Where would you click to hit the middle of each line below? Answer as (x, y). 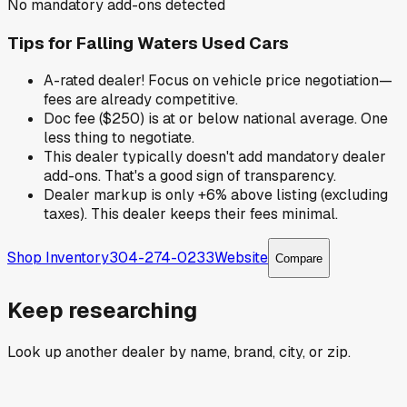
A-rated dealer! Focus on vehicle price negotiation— (218, 81)
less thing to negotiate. (119, 138)
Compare (299, 258)
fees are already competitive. (141, 100)
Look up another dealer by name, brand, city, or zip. (179, 352)
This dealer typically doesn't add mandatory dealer (215, 157)
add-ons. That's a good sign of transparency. (190, 176)
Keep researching (102, 311)
